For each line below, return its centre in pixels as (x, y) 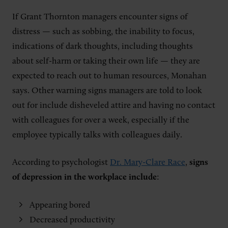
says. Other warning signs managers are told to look (107, 91)
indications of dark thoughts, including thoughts (103, 46)
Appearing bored (60, 205)
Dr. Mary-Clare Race (148, 163)
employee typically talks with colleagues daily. (98, 135)
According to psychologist (61, 163)
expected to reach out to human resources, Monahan (109, 76)
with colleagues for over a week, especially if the (101, 120)
